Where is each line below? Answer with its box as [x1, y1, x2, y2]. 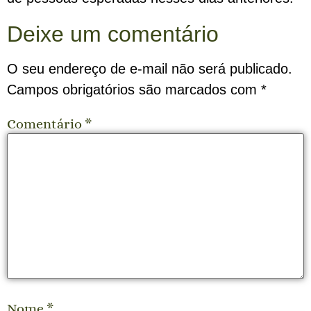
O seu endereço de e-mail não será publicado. [7, 61, 292, 76]
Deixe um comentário [7, 22, 219, 47]
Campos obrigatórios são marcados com [7, 82, 261, 97]
